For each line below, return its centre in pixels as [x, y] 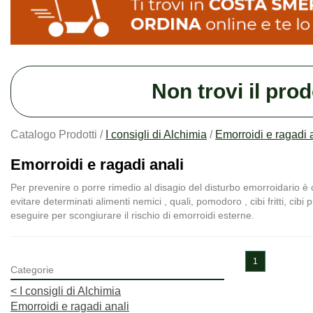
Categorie [32, 270]
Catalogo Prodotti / [58, 135]
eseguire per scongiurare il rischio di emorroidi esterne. [132, 216]
